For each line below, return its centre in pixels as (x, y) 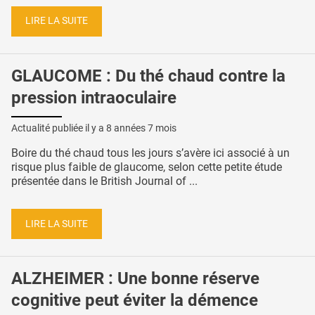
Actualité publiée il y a (59, 128)
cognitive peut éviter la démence (135, 301)
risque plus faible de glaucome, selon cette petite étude (147, 167)
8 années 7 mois (141, 128)
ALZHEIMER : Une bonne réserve (135, 279)
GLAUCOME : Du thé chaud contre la (148, 76)
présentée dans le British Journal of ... (104, 181)
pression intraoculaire (94, 98)
